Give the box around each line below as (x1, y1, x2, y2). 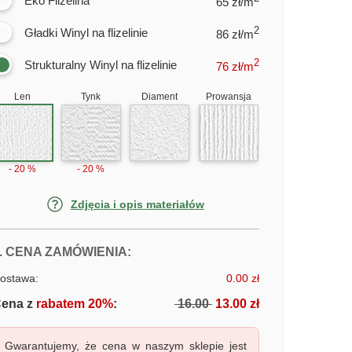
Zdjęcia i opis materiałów (70, 198, 204, 211)
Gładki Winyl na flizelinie (24, 26, 148, 39)
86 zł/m (215, 27, 254, 41)
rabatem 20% (32, 297, 113, 310)
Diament (141, 91, 178, 102)
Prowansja (205, 91, 251, 102)
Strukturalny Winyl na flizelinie (24, 58, 177, 71)
